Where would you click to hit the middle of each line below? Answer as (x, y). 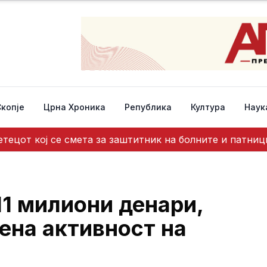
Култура (208, 107)
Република (148, 107)
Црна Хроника (74, 107)
